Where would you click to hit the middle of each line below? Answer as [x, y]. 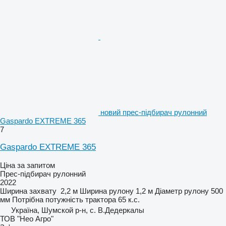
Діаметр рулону [182, 191]
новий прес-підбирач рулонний [154, 112]
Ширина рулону [107, 191]
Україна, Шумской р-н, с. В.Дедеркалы [78, 210]
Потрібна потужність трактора [64, 200]
